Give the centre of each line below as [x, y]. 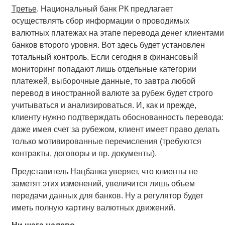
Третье [24, 9]
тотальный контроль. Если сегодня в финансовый [104, 57]
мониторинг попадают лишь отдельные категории [104, 69]
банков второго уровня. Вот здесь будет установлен [108, 45]
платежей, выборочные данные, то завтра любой [103, 81]
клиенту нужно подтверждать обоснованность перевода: [117, 118]
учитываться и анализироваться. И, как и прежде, [104, 105]
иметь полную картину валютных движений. [93, 207]
